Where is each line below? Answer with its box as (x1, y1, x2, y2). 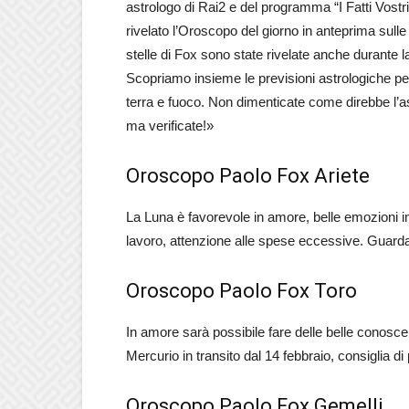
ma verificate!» (126, 118, 214, 133)
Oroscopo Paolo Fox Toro (126, 279, 357, 302)
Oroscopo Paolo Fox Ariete (126, 164, 370, 187)
